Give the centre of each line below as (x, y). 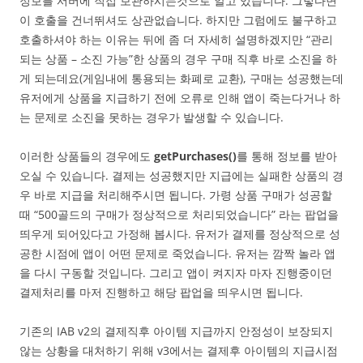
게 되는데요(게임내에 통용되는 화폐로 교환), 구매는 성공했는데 (181, 79)
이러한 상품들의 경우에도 (87, 156)
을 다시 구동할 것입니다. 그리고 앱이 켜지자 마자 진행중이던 (176, 273)
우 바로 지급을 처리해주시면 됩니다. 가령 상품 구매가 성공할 (176, 195)
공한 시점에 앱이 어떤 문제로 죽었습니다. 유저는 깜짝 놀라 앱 (177, 254)
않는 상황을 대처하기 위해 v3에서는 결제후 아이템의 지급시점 (179, 351)
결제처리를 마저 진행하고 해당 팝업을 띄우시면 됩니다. (161, 293)
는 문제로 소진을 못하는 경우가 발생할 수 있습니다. (152, 117)
